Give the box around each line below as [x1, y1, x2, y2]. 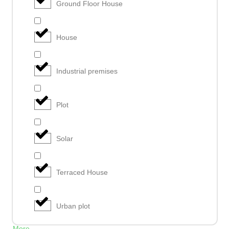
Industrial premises [56, 67, 118, 75]
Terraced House [56, 168, 108, 176]
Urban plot [56, 202, 90, 210]
